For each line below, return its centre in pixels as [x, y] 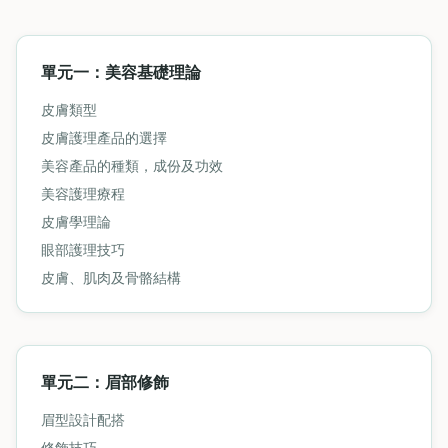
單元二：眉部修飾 [105, 381]
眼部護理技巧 [83, 249]
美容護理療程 [83, 193]
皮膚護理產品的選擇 [104, 137]
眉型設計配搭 [83, 419]
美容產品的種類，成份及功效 [132, 165]
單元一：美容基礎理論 [121, 71]
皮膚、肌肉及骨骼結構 [111, 277]
